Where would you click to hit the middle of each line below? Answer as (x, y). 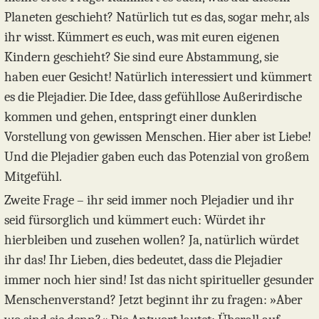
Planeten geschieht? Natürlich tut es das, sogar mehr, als (157, 17)
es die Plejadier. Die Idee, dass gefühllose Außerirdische (153, 97)
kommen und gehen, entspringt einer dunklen (131, 117)
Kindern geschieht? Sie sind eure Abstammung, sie (141, 57)
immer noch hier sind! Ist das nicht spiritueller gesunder (159, 280)
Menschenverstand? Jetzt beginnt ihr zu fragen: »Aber (153, 300)
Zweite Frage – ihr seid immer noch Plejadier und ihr (149, 200)
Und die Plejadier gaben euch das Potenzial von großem (157, 157)
